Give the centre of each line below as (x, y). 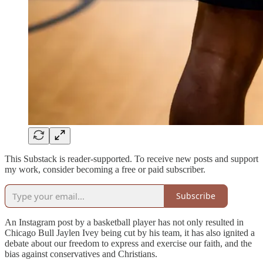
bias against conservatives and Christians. (81, 254)
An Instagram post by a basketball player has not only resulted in (124, 222)
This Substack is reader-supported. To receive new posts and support (131, 159)
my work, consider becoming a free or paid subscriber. (105, 169)
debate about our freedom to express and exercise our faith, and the (128, 243)
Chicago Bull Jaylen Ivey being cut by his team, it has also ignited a (130, 232)
